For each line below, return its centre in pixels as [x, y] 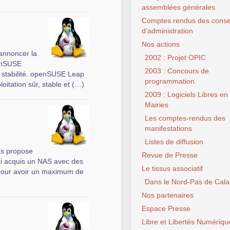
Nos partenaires [168, 195]
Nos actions [161, 44]
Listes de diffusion [174, 142]
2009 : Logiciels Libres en [186, 94]
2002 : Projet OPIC [175, 57]
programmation [170, 81]
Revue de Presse [170, 155]
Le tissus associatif [172, 168]
